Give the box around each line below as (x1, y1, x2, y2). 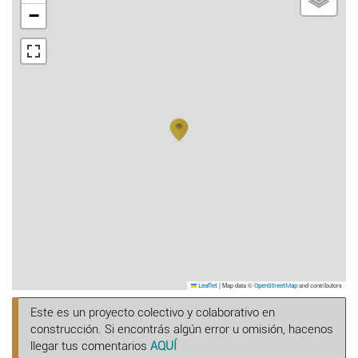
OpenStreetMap (254, 281, 297, 289)
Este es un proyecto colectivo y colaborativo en (30, 304, 275, 320)
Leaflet (197, 281, 217, 289)
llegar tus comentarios (30, 338, 150, 353)
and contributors (297, 280, 342, 289)
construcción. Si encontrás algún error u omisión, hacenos (30, 321, 333, 336)
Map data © (221, 280, 254, 289)
